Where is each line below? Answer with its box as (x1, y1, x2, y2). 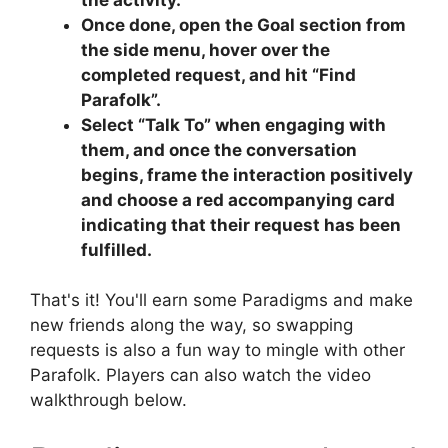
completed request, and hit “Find (81, 64, 356, 85)
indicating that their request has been (81, 214, 401, 235)
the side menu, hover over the (81, 39, 330, 60)
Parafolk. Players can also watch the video (30, 365, 371, 386)
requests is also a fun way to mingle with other (30, 340, 405, 361)
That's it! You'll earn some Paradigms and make (30, 290, 413, 311)
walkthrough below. (30, 390, 187, 411)
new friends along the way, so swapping (30, 315, 353, 336)
